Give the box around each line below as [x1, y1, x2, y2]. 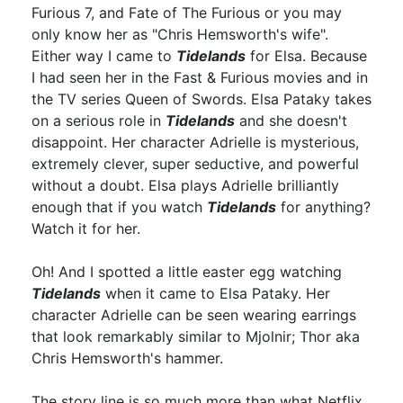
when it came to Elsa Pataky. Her [101, 283, 330, 302]
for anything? [276, 197, 371, 216]
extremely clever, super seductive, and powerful [31, 154, 359, 173]
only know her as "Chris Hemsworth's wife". [31, 24, 328, 43]
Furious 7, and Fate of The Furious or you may [31, 3, 342, 22]
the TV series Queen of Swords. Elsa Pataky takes [31, 89, 372, 108]
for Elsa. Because [246, 46, 367, 65]
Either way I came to [31, 46, 176, 65]
